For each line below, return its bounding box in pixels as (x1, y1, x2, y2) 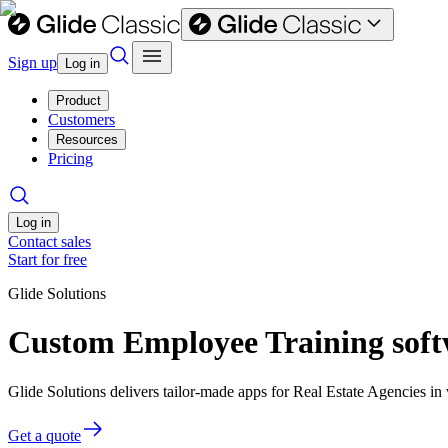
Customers (48, 111, 115, 128)
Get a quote (8, 426, 81, 444)
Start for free (8, 251, 87, 268)
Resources (56, 132, 118, 147)
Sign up (8, 54, 57, 71)
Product (56, 93, 101, 108)
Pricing (48, 150, 93, 167)
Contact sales (8, 233, 91, 250)
